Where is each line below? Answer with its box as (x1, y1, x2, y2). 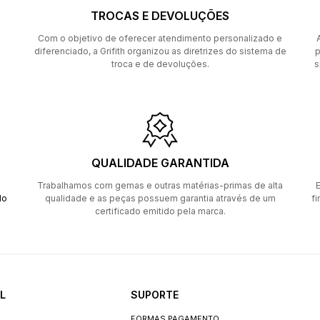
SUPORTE (131, 289, 179, 301)
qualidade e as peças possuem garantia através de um (44, 193, 276, 204)
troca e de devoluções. (111, 59, 209, 69)
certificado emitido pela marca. (94, 206, 226, 216)
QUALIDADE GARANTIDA (91, 156, 229, 170)
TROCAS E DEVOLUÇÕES (91, 9, 229, 23)
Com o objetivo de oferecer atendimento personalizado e (38, 33, 282, 44)
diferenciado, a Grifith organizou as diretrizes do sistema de (34, 46, 286, 56)
